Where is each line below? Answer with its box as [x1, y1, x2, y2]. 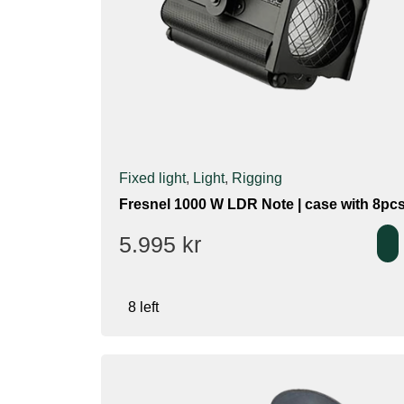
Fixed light [119, 170, 186, 186]
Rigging [232, 170, 282, 186]
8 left [128, 298, 159, 315]
